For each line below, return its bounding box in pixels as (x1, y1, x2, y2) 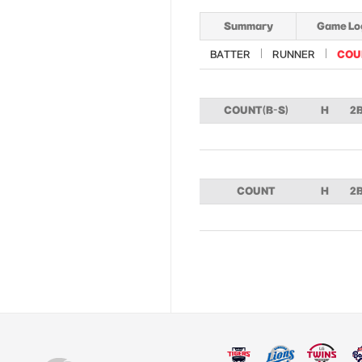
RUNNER (272, 48, 315, 60)
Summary (223, 20, 273, 32)
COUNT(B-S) (224, 104, 288, 116)
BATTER (210, 48, 250, 60)
